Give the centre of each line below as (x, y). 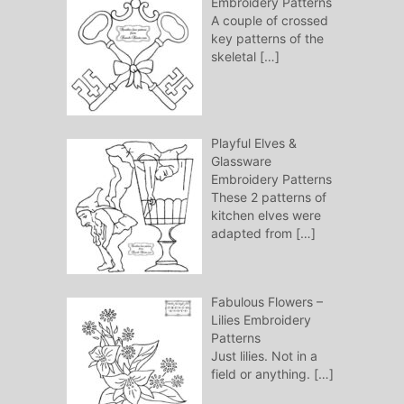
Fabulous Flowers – (266, 302)
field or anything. (260, 374)
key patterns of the (267, 39)
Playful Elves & (253, 143)
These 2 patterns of (268, 197)
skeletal (235, 57)
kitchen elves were (266, 216)
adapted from (253, 234)
